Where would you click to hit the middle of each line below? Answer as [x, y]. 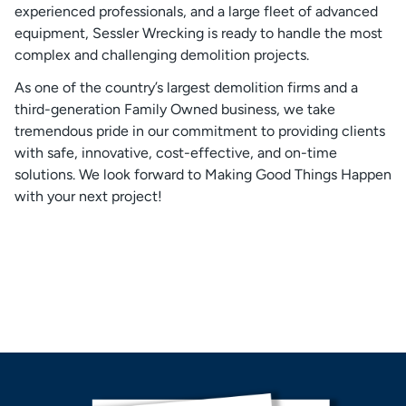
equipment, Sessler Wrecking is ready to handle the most [198, 33]
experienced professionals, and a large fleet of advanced [196, 11]
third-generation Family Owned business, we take [175, 109]
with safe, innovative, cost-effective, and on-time [176, 153]
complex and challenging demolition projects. [162, 55]
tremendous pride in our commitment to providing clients [200, 131]
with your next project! [88, 196]
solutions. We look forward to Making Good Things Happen [203, 174]
